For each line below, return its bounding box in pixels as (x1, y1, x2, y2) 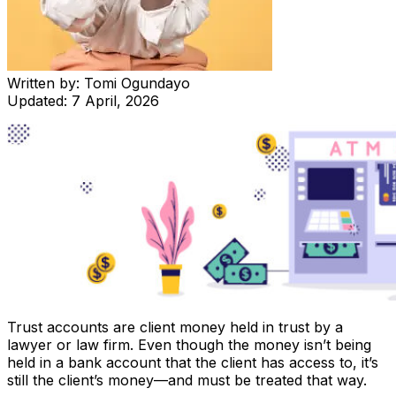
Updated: (7, 91, 72, 110)
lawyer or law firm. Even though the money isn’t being (7, 335, 371, 354)
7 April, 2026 (72, 91, 159, 110)
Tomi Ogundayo (84, 73, 190, 92)
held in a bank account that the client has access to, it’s (7, 353, 378, 371)
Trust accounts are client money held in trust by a (7, 317, 343, 336)
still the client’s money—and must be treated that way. (7, 370, 367, 389)
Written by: (7, 73, 84, 92)
